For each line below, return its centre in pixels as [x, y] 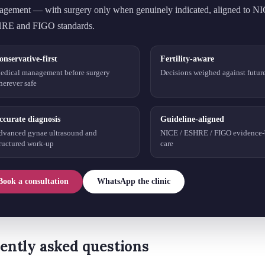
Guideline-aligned [192, 119]
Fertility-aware [187, 59]
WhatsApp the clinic [134, 181]
